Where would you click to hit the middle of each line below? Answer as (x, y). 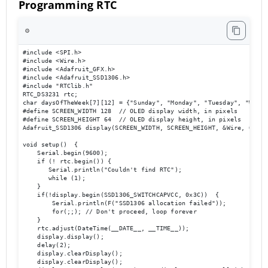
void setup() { (50, 145)
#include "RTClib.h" (60, 86)
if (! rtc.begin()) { (67, 162)
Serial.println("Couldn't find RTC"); (102, 170)
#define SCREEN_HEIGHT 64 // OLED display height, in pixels (132, 120)
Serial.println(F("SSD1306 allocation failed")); (124, 203)
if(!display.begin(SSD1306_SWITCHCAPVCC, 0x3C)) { (123, 195)
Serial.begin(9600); (65, 153)
